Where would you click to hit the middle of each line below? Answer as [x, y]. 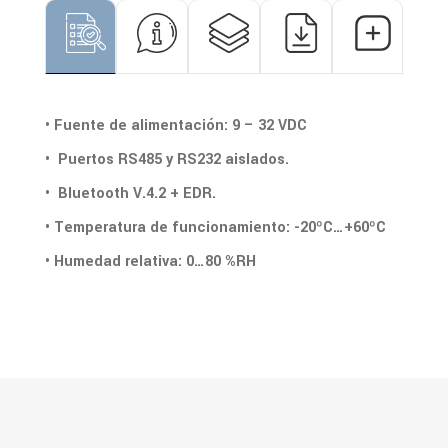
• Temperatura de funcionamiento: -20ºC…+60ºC [215, 227]
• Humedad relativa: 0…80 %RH [150, 261]
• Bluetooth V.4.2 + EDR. [130, 193]
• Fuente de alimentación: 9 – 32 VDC [175, 125]
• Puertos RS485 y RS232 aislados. [166, 159]
